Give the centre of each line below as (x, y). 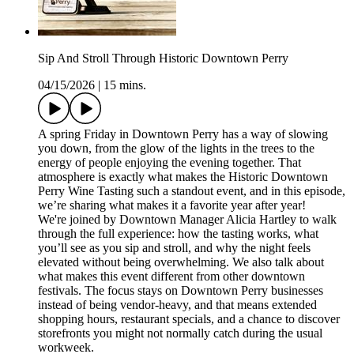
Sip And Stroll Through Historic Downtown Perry (163, 58)
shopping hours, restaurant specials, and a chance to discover (189, 319)
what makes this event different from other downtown (171, 277)
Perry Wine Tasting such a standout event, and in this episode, (192, 191)
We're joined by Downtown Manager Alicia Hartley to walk (187, 220)
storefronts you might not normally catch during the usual (180, 333)
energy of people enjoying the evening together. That (169, 163)
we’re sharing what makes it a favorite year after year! (172, 205)
